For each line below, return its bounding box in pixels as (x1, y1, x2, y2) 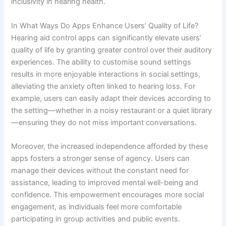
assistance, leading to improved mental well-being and (11, 178, 199, 187)
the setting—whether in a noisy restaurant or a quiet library (11, 105, 212, 115)
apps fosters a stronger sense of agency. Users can (11, 153, 190, 163)
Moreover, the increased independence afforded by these (11, 141, 208, 151)
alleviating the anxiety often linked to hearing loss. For (11, 81, 196, 91)
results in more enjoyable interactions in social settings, (11, 69, 201, 79)
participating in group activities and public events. (11, 214, 181, 223)
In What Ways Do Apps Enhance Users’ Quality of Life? (11, 21, 199, 30)
